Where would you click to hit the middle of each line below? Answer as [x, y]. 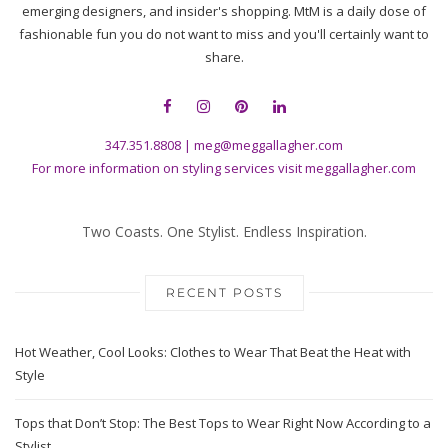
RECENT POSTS [224, 292]
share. [224, 56]
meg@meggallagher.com [268, 144]
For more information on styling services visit [168, 167]
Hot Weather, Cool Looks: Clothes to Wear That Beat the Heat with [213, 351]
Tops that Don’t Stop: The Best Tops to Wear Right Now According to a [223, 422]
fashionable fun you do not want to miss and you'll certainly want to [224, 33]
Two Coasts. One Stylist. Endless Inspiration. [224, 231]
